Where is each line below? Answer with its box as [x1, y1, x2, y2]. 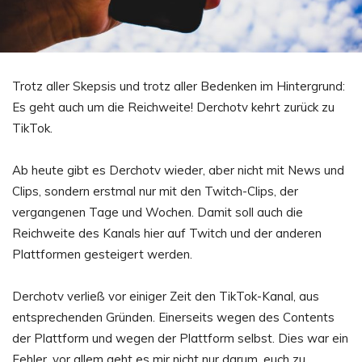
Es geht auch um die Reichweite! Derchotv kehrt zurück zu [12, 99, 335, 115]
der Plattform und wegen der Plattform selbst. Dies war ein [12, 330, 348, 346]
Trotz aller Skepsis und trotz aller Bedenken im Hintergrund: [12, 78, 345, 94]
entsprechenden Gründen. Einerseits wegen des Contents [12, 309, 335, 325]
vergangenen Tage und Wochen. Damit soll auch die [12, 204, 303, 220]
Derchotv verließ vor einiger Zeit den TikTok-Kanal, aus [12, 288, 319, 304]
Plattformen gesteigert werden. [12, 246, 192, 262]
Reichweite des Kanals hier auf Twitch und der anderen [12, 225, 322, 241]
